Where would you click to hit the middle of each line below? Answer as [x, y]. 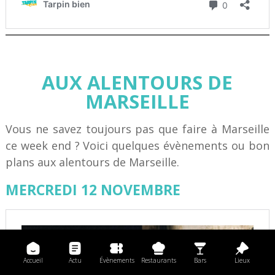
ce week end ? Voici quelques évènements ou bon [137, 146]
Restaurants [158, 260]
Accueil [33, 260]
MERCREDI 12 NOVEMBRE [93, 190]
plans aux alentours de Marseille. [92, 162]
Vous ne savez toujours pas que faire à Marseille [137, 129]
